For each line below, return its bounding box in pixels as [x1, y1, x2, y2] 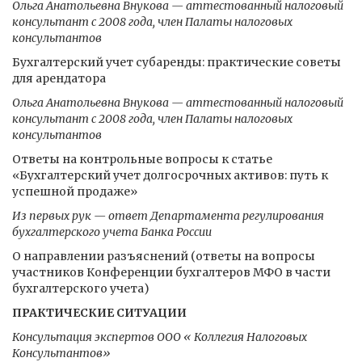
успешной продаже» [12, 184, 137, 199]
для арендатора [12, 71, 106, 86]
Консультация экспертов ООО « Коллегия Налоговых [12, 330, 307, 344]
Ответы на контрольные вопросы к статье [12, 152, 272, 166]
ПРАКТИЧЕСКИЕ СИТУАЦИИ [12, 305, 187, 320]
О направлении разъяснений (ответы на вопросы [12, 249, 315, 263]
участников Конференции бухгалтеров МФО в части [12, 265, 330, 280]
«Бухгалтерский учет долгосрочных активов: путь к [12, 168, 328, 183]
